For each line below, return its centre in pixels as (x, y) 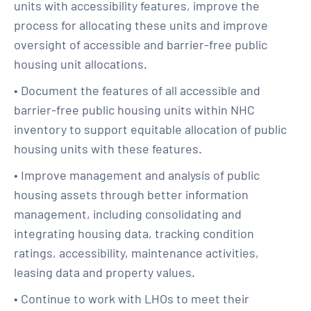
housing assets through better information (131, 194)
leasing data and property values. (104, 272)
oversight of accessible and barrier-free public (141, 44)
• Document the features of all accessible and (137, 90)
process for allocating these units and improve (141, 25)
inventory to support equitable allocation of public (150, 129)
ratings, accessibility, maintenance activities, (136, 253)
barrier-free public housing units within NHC (134, 110)
